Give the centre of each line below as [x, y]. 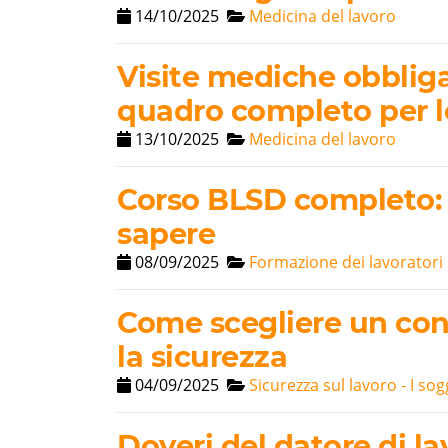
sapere [166, 234]
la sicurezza [202, 357]
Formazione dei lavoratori [346, 262]
